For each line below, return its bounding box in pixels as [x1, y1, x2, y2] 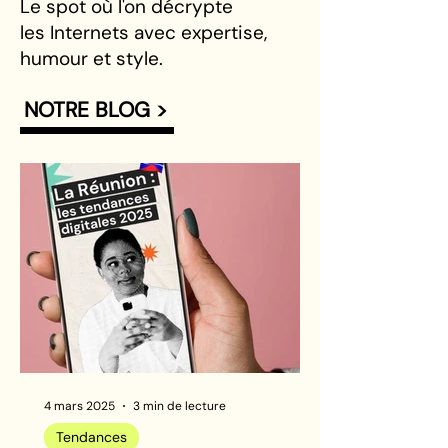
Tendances [56, 428, 127, 446]
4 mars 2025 [44, 398, 115, 414]
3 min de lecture [133, 398, 226, 414]
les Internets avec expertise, [20, 20, 267, 45]
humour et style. [20, 46, 163, 71]
